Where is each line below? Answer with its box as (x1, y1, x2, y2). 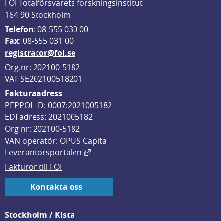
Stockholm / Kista (5, 209, 75, 220)
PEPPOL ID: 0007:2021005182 (5, 100, 112, 110)
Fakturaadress (5, 88, 62, 99)
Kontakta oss (30, 182, 82, 192)
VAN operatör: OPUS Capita (5, 135, 107, 146)
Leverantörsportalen (5, 147, 82, 158)
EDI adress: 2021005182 (5, 111, 93, 122)
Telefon (5, 24, 34, 35)
